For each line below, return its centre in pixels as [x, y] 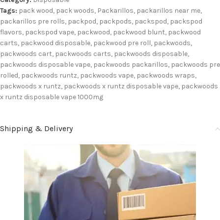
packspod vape [50, 32]
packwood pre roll [122, 43]
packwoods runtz [49, 75]
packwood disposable [55, 43]
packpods [115, 21]
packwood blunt [139, 32]
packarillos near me [168, 11]
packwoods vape [107, 75]
